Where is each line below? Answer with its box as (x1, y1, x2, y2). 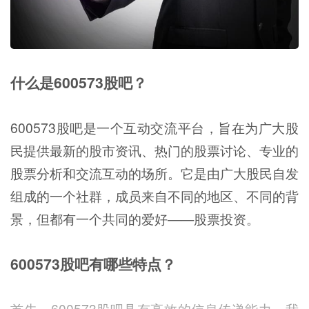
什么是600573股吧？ (10, 72, 147, 93)
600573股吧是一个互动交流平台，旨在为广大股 (10, 117, 299, 137)
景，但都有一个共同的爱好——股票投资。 (10, 208, 259, 228)
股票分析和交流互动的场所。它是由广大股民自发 (10, 163, 299, 183)
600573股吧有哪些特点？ (10, 253, 176, 275)
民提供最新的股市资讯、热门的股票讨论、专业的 (10, 140, 299, 160)
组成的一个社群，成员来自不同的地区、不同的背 (10, 186, 299, 206)
